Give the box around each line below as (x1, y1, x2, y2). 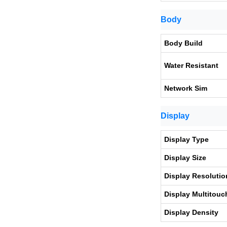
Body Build (164, 39, 203, 47)
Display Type (164, 135, 209, 143)
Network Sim (164, 84, 207, 92)
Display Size (164, 154, 206, 162)
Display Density (164, 208, 218, 216)
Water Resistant (164, 61, 218, 69)
